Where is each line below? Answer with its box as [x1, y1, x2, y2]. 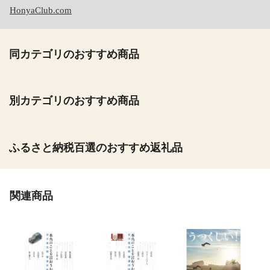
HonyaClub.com [10, 5, 72, 15]
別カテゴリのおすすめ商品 [9, 95, 139, 107]
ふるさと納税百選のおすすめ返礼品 [9, 141, 183, 154]
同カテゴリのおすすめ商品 [9, 48, 139, 60]
